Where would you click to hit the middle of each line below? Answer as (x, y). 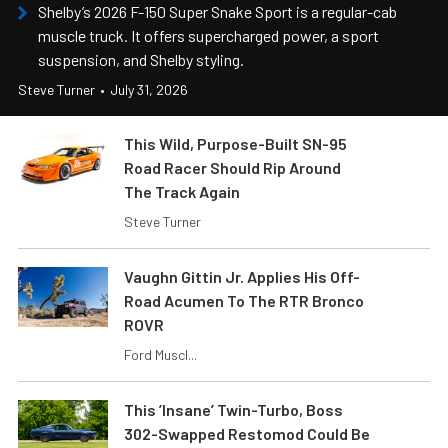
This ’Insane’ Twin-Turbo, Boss (233, 409)
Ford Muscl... (160, 354)
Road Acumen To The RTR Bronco (244, 300)
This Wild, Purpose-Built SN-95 (235, 143)
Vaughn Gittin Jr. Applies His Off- (242, 276)
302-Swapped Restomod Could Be (247, 433)
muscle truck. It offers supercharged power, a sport (208, 35)
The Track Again (182, 191)
